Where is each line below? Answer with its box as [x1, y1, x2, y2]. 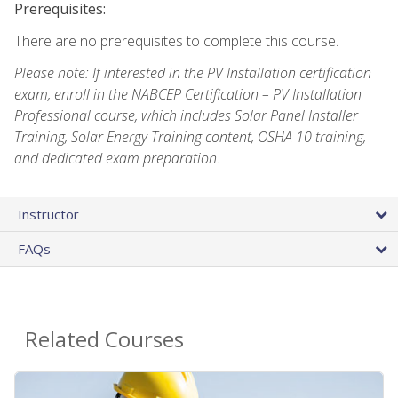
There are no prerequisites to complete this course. [14, 30, 338, 51]
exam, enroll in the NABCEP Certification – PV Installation [14, 84, 362, 104]
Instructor [18, 204, 79, 223]
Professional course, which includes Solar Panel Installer [14, 105, 358, 125]
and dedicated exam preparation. [14, 147, 220, 168]
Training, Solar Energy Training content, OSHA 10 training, [14, 126, 366, 147]
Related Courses [25, 323, 184, 354]
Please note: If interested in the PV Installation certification [14, 62, 371, 83]
